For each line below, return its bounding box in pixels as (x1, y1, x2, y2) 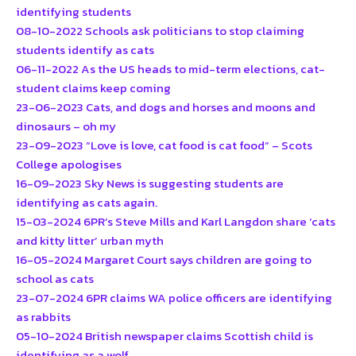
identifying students (16, 2, 131, 21)
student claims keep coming (16, 79, 171, 98)
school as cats (16, 269, 94, 288)
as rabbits (16, 308, 71, 327)
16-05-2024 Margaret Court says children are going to (16, 250, 311, 269)
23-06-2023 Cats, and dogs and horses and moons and (16, 98, 315, 117)
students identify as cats (16, 41, 154, 60)
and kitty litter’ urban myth (16, 231, 164, 250)
